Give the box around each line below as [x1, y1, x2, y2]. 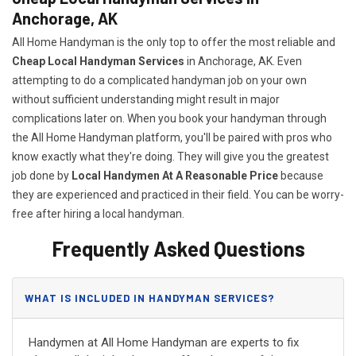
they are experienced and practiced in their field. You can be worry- [12, 188, 344, 202]
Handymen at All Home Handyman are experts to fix [29, 335, 299, 350]
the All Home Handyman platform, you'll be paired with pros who [12, 131, 332, 145]
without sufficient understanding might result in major [12, 93, 280, 106]
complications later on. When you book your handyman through [12, 112, 327, 126]
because [281, 169, 323, 183]
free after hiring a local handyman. [12, 207, 184, 221]
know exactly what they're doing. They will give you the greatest [12, 150, 329, 164]
